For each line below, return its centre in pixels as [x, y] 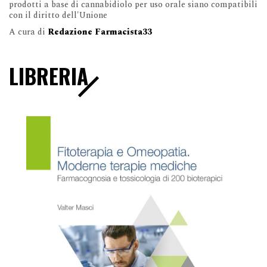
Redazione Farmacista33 [100, 32]
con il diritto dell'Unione [58, 15]
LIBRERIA [49, 75]
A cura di [28, 32]
